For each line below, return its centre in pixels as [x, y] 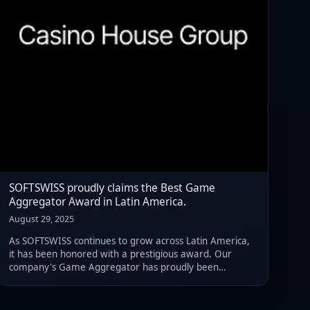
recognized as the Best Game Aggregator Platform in [127, 281]
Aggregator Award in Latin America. [98, 201]
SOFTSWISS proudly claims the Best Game [112, 188]
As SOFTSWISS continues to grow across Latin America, [129, 241]
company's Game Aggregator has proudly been [114, 267]
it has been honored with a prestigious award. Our [120, 254]
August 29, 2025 [42, 219]
